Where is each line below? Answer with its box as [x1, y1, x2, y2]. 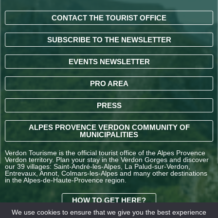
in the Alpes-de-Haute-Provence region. [5, 176, 127, 184]
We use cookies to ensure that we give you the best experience [12, 208, 206, 216]
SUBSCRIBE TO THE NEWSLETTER [47, 35, 171, 44]
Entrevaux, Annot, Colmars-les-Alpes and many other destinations [5, 169, 207, 177]
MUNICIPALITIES [80, 130, 138, 139]
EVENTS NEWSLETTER [68, 57, 150, 66]
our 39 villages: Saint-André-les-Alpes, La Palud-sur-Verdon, [5, 162, 190, 170]
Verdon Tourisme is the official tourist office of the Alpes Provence [5, 148, 205, 157]
